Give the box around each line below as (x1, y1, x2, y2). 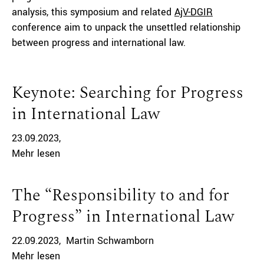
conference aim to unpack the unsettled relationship (12, 21, 240, 34)
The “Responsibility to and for (12, 183, 229, 208)
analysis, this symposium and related (12, 5, 174, 19)
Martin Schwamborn (66, 234, 154, 247)
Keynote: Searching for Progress (12, 80, 243, 105)
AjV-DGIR (174, 5, 213, 19)
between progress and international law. (12, 36, 186, 49)
